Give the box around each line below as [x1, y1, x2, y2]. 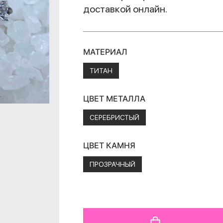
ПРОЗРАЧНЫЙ [90, 160, 136, 168]
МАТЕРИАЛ [83, 47, 128, 57]
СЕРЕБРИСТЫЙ [90, 113, 140, 121]
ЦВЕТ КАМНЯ [83, 140, 136, 150]
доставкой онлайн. [83, 3, 168, 15]
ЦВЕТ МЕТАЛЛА [83, 94, 146, 104]
